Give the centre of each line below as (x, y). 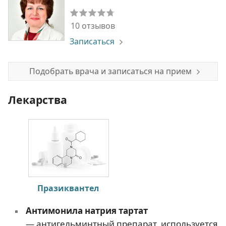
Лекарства (38, 99)
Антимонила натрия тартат (87, 210)
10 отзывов (93, 25)
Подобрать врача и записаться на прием (110, 71)
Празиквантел (68, 188)
